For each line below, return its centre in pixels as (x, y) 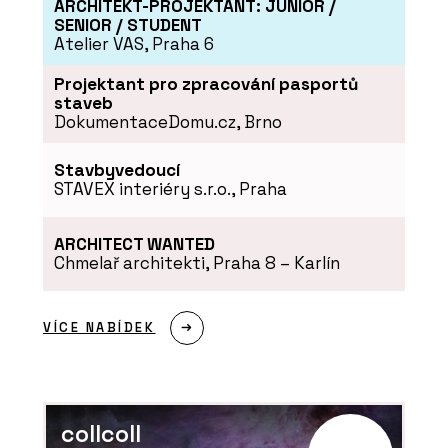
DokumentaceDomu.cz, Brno (167, 122)
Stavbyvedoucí (116, 169)
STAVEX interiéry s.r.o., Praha (170, 188)
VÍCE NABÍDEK (99, 328)
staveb (83, 103)
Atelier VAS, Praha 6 (133, 44)
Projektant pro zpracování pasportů (205, 84)
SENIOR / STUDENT (127, 25)
